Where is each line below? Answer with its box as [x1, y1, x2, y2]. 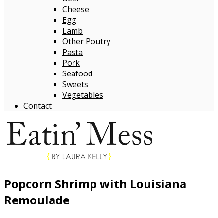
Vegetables [62, 90, 103, 100]
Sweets [62, 79, 88, 90]
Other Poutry [62, 36, 110, 47]
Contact [23, 100, 52, 111]
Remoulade [4, 191, 70, 208]
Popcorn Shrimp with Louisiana [4, 175, 186, 192]
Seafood [62, 68, 92, 79]
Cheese [62, 4, 89, 15]
